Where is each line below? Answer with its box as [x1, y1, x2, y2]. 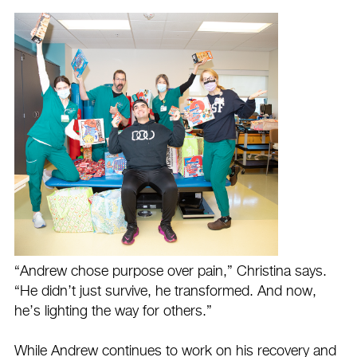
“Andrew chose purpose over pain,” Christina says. [14, 264, 327, 279]
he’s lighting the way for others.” [14, 304, 216, 319]
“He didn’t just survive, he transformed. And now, [14, 284, 316, 299]
